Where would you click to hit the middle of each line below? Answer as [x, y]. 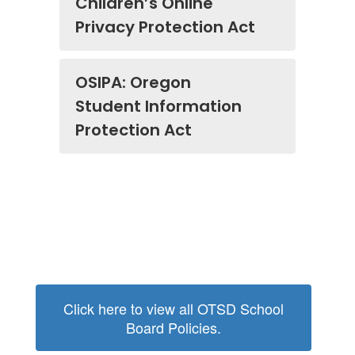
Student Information [158, 106]
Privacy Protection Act [165, 27]
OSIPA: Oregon [133, 82]
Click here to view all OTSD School [174, 308]
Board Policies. [174, 327]
